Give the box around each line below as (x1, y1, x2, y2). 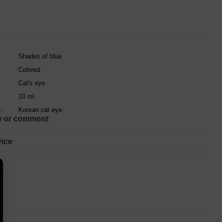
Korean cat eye (18, 106, 62, 113)
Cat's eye (18, 79, 45, 87)
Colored (18, 66, 40, 73)
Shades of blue (18, 53, 61, 60)
